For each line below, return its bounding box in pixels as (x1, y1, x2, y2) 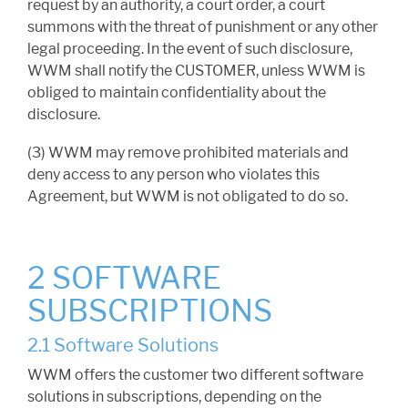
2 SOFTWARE (27, 260, 221, 297)
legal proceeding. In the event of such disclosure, (27, 40, 352, 58)
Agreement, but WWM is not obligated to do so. (27, 188, 348, 206)
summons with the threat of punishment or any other (27, 18, 378, 36)
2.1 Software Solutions (27, 334, 219, 357)
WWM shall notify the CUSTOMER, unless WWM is (27, 62, 365, 80)
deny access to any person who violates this (27, 166, 320, 184)
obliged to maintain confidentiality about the (27, 84, 326, 102)
